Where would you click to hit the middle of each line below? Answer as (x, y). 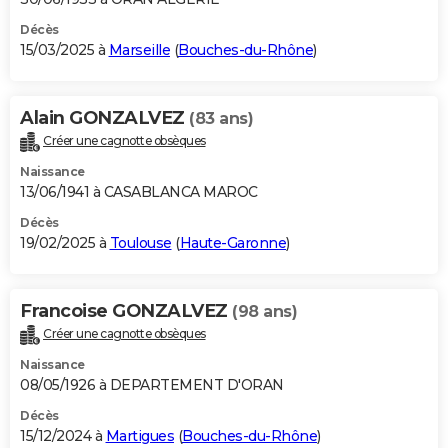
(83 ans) (221, 118)
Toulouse (140, 242)
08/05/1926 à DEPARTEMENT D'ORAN (152, 384)
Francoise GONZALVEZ (126, 310)
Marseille (139, 49)
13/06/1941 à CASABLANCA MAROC (139, 191)
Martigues (139, 435)
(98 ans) (264, 311)
